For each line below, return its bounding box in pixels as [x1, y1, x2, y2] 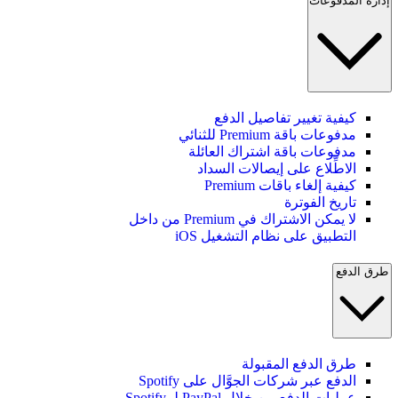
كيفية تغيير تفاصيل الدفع [214, 109, 356, 125]
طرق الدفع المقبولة [242, 356, 356, 372]
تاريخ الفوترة [284, 194, 356, 210]
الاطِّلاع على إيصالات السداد [197, 160, 356, 176]
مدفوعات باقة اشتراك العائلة [188, 143, 356, 159]
